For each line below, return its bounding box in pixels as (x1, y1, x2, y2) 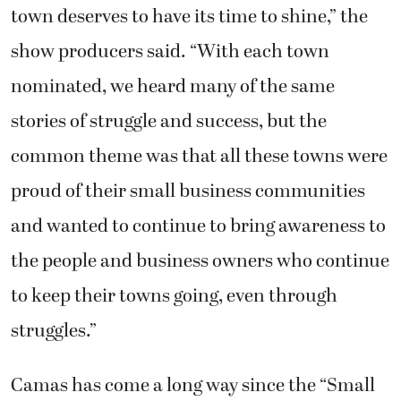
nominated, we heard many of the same (11, 72, 335, 101)
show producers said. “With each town (11, 37, 329, 66)
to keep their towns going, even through (11, 281, 337, 311)
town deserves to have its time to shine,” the (11, 2, 368, 31)
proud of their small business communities (11, 176, 365, 206)
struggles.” (11, 316, 97, 346)
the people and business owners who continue (11, 246, 389, 276)
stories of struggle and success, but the (11, 107, 327, 136)
